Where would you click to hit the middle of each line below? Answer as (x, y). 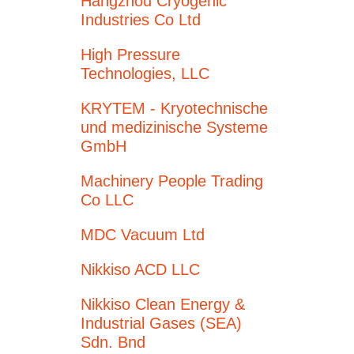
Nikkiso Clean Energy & (163, 304)
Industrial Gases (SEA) (161, 323)
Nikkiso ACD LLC (140, 269)
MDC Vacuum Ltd (143, 235)
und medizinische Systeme (174, 127)
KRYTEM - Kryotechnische (174, 108)
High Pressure (130, 55)
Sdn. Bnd (113, 342)
